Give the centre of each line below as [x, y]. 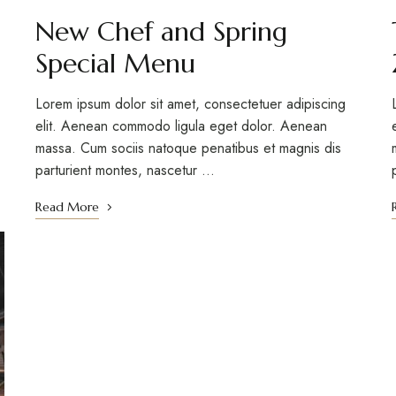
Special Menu [115, 64]
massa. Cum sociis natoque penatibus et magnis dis [188, 148]
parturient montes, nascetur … [125, 171]
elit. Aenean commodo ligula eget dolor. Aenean [181, 126]
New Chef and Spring [161, 32]
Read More [67, 207]
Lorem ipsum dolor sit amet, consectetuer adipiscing [190, 104]
